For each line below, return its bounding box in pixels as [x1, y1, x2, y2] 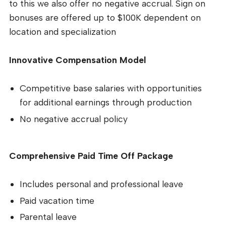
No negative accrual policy [20, 113, 128, 124]
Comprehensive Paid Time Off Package [9, 150, 173, 161]
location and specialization [9, 26, 116, 37]
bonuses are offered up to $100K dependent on [9, 12, 201, 23]
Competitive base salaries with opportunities [20, 83, 202, 94]
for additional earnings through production [20, 97, 192, 108]
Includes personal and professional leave [20, 179, 184, 190]
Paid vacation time [20, 195, 95, 206]
